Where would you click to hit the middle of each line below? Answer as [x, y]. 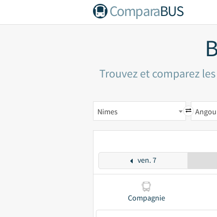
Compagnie [146, 198]
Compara [134, 11]
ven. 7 [147, 160]
